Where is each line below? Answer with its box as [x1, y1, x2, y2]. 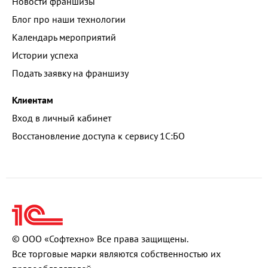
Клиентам [12, 94, 53, 106]
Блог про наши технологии [12, 13, 126, 25]
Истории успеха [12, 49, 78, 61]
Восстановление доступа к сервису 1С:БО [12, 130, 185, 142]
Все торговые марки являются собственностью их [12, 248, 221, 260]
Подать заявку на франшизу [12, 67, 129, 79]
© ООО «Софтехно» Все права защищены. [12, 233, 188, 245]
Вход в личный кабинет [12, 112, 111, 124]
